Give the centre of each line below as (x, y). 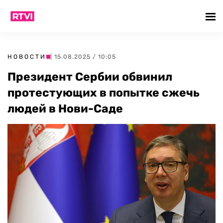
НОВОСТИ (27, 57)
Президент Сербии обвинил (90, 77)
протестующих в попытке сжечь (104, 93)
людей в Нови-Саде (65, 109)
